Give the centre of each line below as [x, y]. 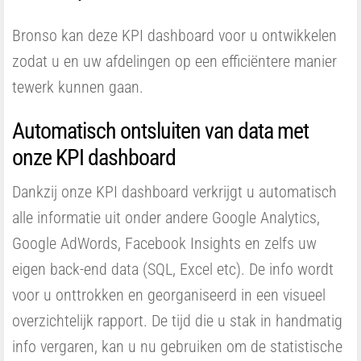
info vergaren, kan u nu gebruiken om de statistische [177, 346]
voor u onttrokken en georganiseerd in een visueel [169, 295]
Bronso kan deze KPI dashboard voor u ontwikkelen [174, 35]
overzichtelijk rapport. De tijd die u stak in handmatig [177, 320]
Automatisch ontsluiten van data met [160, 131]
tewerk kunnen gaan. [78, 87]
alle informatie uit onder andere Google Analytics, [166, 217]
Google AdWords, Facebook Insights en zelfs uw [164, 243]
